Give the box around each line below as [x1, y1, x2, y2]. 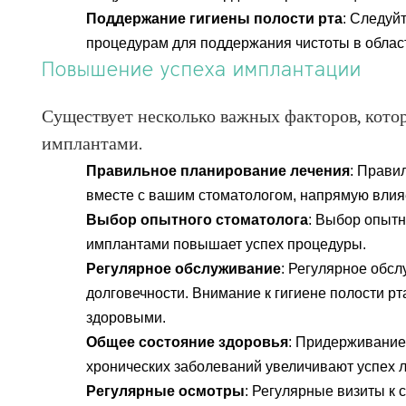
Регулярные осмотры [86, 383, 246, 399]
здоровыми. [86, 310, 167, 325]
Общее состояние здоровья [86, 334, 289, 350]
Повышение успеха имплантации [41, 60, 362, 81]
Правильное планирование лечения [86, 163, 351, 179]
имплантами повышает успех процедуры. [86, 237, 367, 252]
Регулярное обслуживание [86, 261, 282, 276]
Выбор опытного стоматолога [86, 212, 309, 227]
